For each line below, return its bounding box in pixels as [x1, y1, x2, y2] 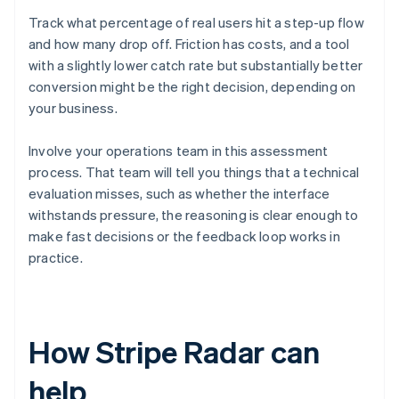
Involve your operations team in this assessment [28, 142, 329, 160]
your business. [28, 99, 118, 118]
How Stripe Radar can [28, 332, 320, 371]
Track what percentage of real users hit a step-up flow [28, 13, 364, 32]
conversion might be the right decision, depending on [28, 77, 356, 96]
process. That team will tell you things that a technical [28, 163, 360, 182]
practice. [28, 248, 83, 267]
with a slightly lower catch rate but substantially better [28, 56, 363, 75]
